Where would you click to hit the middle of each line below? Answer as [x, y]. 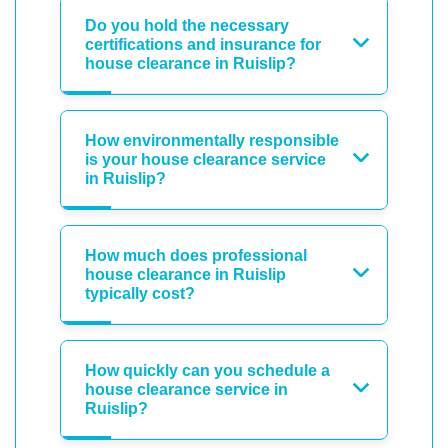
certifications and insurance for [203, 44]
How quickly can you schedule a [207, 370]
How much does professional [196, 255]
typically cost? [140, 293]
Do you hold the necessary [187, 25]
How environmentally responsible [212, 140]
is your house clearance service [205, 159]
